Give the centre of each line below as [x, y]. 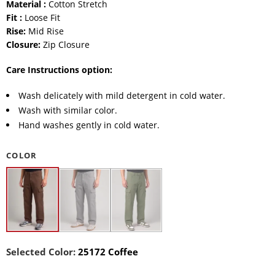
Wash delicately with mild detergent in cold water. [122, 96]
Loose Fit [41, 18]
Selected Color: [42, 252]
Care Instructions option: [60, 70]
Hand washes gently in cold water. [89, 125]
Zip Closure [66, 45]
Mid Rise [46, 31]
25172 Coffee [108, 252]
